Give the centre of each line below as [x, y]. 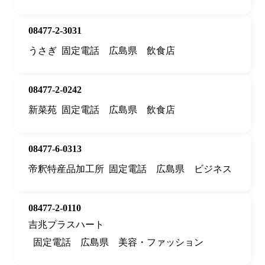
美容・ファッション [161, 243]
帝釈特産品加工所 [66, 169]
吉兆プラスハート [66, 225]
